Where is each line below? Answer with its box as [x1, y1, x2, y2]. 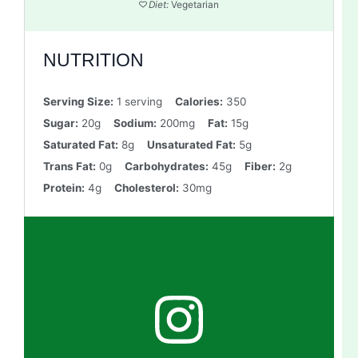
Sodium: [113, 116, 157, 129]
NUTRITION [42, 50, 144, 71]
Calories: [174, 94, 223, 108]
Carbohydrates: [124, 159, 209, 173]
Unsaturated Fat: [146, 137, 236, 151]
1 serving [116, 94, 162, 108]
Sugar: [42, 116, 78, 129]
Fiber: [244, 159, 276, 173]
